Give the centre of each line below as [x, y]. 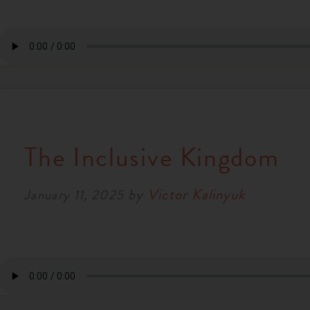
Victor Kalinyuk [197, 194]
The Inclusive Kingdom [152, 157]
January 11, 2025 [74, 194]
